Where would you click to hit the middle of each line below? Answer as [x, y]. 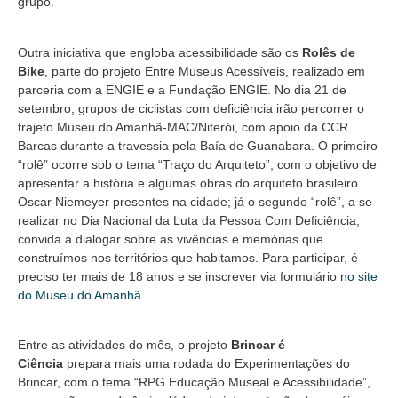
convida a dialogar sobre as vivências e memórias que [171, 239]
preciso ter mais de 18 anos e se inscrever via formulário [179, 276]
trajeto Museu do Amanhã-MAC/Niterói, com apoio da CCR [183, 127]
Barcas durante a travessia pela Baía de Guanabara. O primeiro [198, 145]
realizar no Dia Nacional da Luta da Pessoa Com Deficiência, [189, 220]
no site [359, 276]
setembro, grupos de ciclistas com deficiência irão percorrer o [191, 108]
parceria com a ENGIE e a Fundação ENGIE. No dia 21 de [182, 89]
